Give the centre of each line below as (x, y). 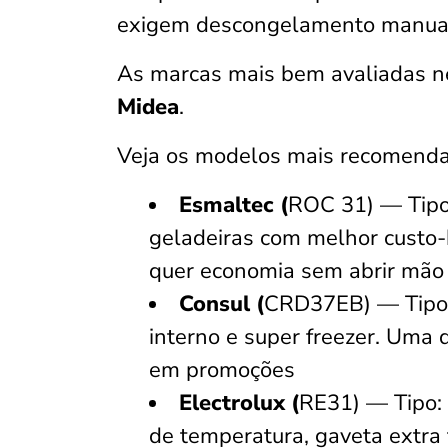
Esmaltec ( (233, 205)
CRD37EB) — (331, 304)
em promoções (222, 370)
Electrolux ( (239, 403)
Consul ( (221, 304)
